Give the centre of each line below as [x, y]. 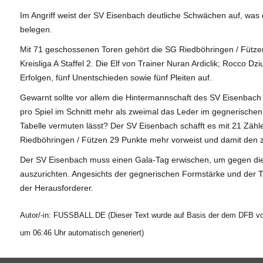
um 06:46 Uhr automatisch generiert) [82, 232]
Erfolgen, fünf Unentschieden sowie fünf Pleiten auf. [116, 77]
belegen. [36, 29]
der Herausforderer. [56, 188]
